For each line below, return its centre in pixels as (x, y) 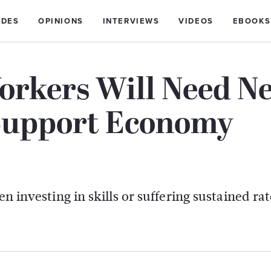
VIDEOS (196, 21)
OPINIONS (61, 21)
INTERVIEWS (131, 21)
